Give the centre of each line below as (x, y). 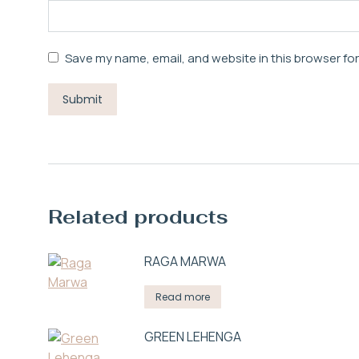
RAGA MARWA (185, 261)
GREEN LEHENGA (193, 337)
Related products (138, 217)
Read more (183, 297)
